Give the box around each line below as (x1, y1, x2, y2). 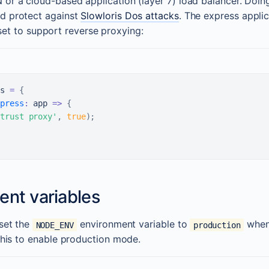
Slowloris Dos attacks (80, 10, 179, 22)
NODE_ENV (35, 220, 74, 230)
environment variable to (77, 218, 190, 231)
